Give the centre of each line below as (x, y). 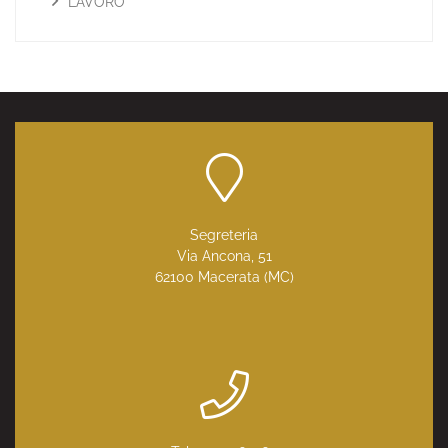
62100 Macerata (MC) (224, 277)
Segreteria (224, 235)
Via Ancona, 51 (224, 256)
